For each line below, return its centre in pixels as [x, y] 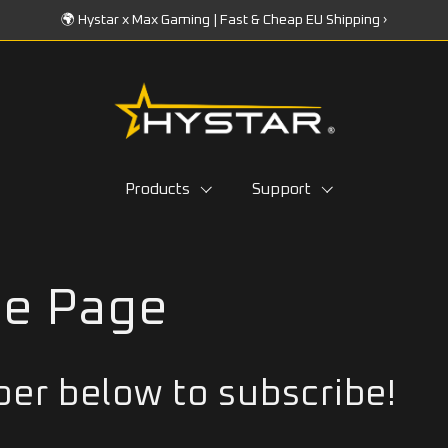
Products [157, 189]
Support [281, 189]
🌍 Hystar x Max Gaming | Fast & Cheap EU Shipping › [223, 19]
